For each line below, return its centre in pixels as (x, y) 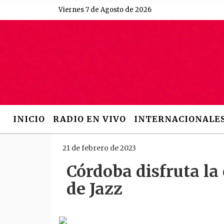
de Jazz (94, 189)
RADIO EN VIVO (89, 119)
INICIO (29, 119)
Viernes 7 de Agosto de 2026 (105, 10)
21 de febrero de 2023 (99, 148)
